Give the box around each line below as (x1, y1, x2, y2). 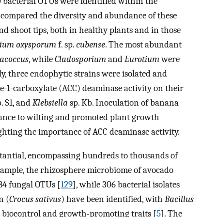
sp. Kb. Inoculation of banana (68, 97, 179, 108)
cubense (76, 39, 105, 50)
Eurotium (124, 54, 159, 65)
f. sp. (56, 39, 76, 50)
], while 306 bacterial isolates (73, 179, 180, 190)
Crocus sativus (9, 194, 61, 205)
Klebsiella (32, 97, 68, 108)
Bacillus (165, 194, 194, 205)
